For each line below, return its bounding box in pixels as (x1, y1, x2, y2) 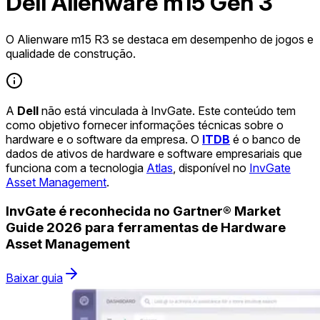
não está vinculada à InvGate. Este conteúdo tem (39, 103, 296, 118)
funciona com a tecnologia (6, 160, 146, 175)
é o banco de (230, 131, 301, 146)
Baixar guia (6, 271, 63, 286)
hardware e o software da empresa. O (6, 131, 202, 146)
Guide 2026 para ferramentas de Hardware (6, 219, 286, 236)
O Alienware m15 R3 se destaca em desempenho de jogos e (6, 31, 314, 46)
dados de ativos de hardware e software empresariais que (6, 146, 302, 161)
